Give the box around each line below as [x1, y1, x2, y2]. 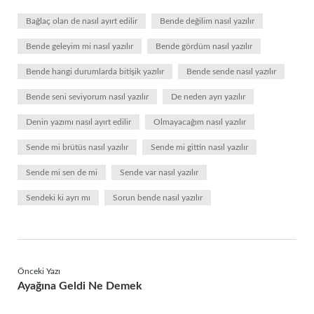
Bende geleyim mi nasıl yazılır [26, 42, 133, 50]
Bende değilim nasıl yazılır [160, 17, 254, 25]
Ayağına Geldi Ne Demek [18, 280, 142, 292]
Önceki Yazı [18, 267, 60, 275]
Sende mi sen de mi [26, 168, 97, 177]
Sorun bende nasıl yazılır [113, 193, 203, 202]
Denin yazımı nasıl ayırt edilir [26, 118, 131, 126]
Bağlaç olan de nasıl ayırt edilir [26, 17, 137, 25]
